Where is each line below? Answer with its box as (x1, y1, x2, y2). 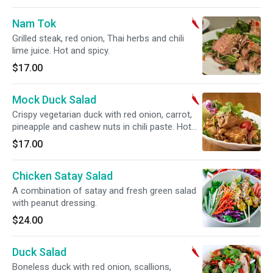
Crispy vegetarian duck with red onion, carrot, (12, 109, 192, 120)
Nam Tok (12, 17, 56, 30)
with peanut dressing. (12, 197, 97, 208)
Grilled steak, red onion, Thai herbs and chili (12, 33, 184, 44)
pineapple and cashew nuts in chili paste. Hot (12, 121, 191, 132)
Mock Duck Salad (12, 93, 96, 106)
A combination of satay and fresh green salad (12, 185, 196, 196)
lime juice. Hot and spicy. (12, 45, 110, 56)
